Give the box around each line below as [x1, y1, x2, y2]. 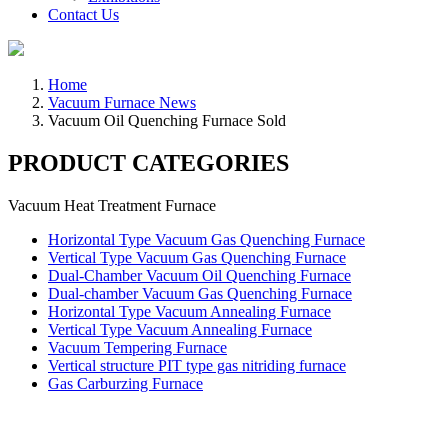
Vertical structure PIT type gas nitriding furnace [48, 356, 346, 374]
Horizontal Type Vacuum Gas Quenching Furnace [48, 230, 365, 248]
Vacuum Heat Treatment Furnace [8, 196, 216, 214]
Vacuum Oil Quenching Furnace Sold [48, 112, 286, 129]
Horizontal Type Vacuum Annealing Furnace [48, 302, 331, 320]
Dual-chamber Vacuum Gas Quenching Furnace [48, 284, 352, 302]
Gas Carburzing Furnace [48, 374, 203, 392]
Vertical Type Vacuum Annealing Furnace [48, 320, 312, 338]
